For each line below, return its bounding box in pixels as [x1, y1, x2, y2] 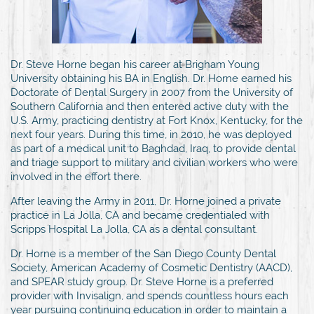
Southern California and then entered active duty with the [11, 100, 289, 113]
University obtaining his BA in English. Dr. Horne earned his [11, 71, 292, 85]
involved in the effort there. [11, 170, 142, 183]
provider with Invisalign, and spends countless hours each [11, 289, 289, 302]
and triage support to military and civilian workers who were [11, 156, 298, 169]
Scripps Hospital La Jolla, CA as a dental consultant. [11, 222, 258, 235]
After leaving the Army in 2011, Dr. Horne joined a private [11, 194, 281, 207]
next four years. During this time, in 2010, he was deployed [11, 128, 292, 141]
